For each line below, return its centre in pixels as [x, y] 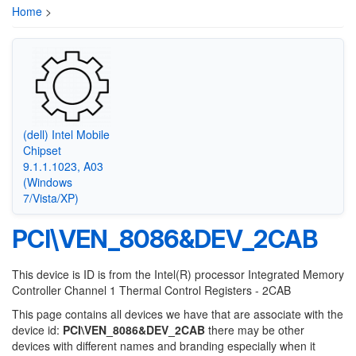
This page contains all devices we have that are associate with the [178, 314]
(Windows [47, 182]
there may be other [255, 330]
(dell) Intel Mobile [66, 134]
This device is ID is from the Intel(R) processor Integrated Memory [178, 274]
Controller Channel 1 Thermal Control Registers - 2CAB [151, 290]
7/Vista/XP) [50, 197]
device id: [37, 330]
